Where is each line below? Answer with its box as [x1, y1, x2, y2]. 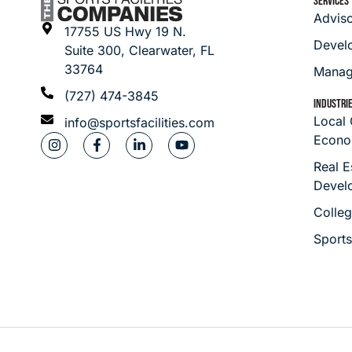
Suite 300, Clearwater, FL [64, 42, 214, 58]
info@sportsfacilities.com [64, 114, 218, 130]
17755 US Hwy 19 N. [64, 23, 198, 39]
